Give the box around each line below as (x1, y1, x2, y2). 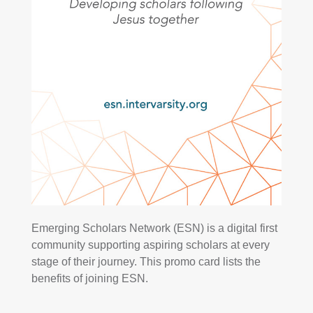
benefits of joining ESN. (31, 272, 148, 285)
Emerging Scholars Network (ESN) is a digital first (31, 222, 277, 235)
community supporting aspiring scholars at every (31, 239, 270, 252)
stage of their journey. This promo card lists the (31, 256, 261, 268)
